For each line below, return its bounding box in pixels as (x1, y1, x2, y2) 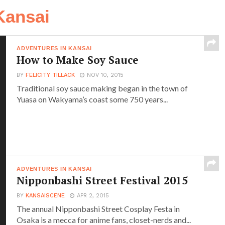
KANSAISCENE (26, 192, 65, 199)
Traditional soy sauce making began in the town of (17, 83, 188, 93)
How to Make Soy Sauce (17, 52, 139, 67)
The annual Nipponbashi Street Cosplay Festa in (17, 203, 180, 213)
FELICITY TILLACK (26, 71, 75, 78)
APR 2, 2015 (77, 192, 109, 199)
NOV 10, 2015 (87, 71, 124, 78)
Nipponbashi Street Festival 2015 (17, 173, 188, 187)
